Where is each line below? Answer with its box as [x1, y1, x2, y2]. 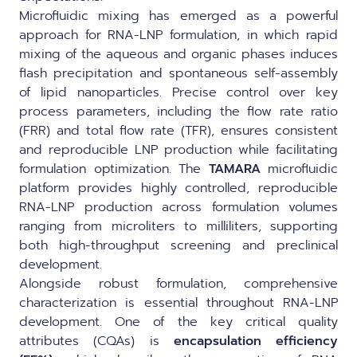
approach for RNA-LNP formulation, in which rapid [19, 25, 338, 45]
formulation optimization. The [19, 159, 209, 178]
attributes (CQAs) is [19, 331, 174, 351]
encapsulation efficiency [173, 331, 338, 351]
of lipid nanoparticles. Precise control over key [19, 83, 338, 102]
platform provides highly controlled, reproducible [19, 178, 338, 198]
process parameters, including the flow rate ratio [19, 102, 338, 121]
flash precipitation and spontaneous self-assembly [19, 64, 338, 83]
